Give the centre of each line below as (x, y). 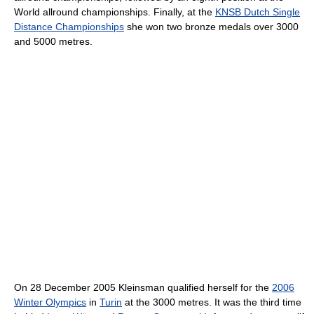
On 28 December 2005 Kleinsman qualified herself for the (143, 287)
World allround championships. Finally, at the (115, 12)
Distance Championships (69, 26)
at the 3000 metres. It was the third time (212, 302)
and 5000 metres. (53, 41)
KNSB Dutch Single (258, 12)
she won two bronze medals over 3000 (211, 26)
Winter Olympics (50, 302)
